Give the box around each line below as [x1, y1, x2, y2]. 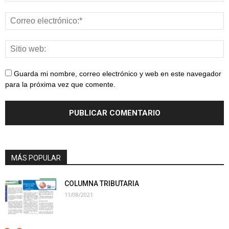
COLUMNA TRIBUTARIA [64, 179, 139, 188]
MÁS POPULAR [11, 154, 61, 163]
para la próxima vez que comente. [5, 80, 116, 89]
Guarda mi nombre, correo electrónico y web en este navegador [14, 70, 221, 78]
